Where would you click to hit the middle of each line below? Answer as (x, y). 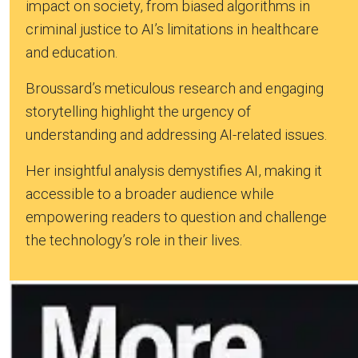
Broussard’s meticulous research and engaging (175, 88)
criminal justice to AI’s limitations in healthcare (172, 29)
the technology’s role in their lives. (134, 240)
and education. (72, 52)
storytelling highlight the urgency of (138, 111)
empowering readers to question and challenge (176, 217)
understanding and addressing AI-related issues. (176, 134)
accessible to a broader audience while (150, 193)
